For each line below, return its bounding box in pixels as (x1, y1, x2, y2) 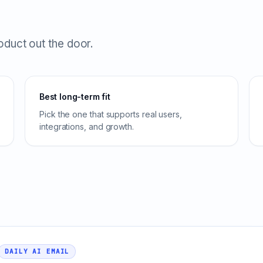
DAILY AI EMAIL (5, 247, 70, 255)
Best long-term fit (39, 92, 110, 102)
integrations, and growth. (39, 122, 134, 131)
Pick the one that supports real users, (39, 109, 182, 119)
